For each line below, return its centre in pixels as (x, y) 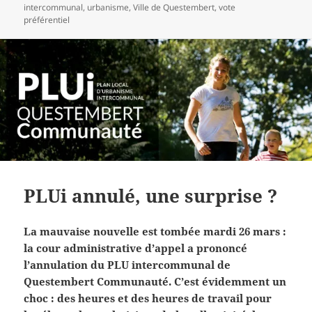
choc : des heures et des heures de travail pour (148, 298)
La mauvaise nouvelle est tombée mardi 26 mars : (155, 232)
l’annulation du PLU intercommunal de (127, 265)
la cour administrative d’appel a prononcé (136, 248)
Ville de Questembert (174, 8)
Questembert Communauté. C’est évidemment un (155, 282)
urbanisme (108, 8)
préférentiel (47, 20)
